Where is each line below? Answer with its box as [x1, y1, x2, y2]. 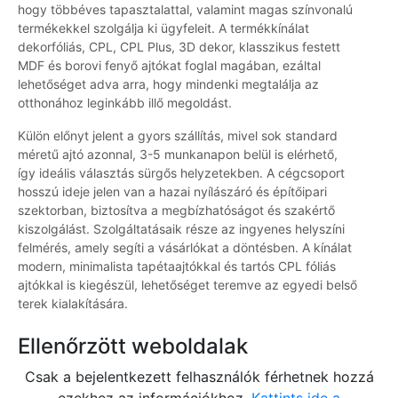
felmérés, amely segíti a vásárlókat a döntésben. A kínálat [18, 240, 352, 256]
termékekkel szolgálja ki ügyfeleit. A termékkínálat [18, 20, 309, 36]
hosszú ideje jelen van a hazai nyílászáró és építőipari [18, 184, 327, 200]
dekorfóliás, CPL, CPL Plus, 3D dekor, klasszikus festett [18, 39, 340, 55]
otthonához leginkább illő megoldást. [18, 95, 232, 111]
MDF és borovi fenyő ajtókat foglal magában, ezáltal [18, 58, 321, 74]
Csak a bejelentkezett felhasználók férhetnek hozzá [24, 368, 374, 386]
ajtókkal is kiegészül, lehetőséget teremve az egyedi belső [18, 277, 357, 293]
